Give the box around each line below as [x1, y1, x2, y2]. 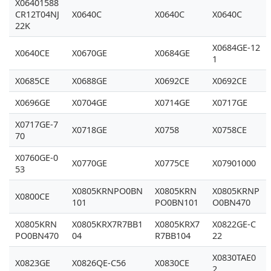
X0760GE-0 [15, 152, 58, 163]
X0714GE [155, 97, 190, 108]
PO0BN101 [155, 197, 198, 208]
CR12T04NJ [15, 8, 59, 20]
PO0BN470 [15, 230, 59, 241]
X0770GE [72, 157, 107, 169]
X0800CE [15, 191, 50, 202]
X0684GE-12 [212, 42, 260, 53]
